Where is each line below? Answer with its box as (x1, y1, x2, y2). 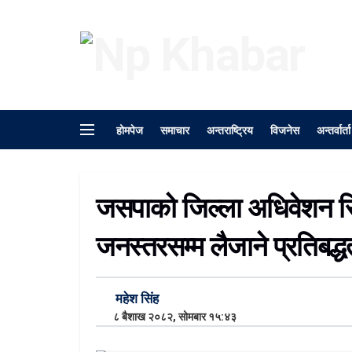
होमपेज (116, 121, 143, 137)
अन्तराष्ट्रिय (207, 121, 253, 137)
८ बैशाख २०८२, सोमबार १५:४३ (106, 310, 236, 323)
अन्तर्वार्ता (317, 121, 350, 137)
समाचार (160, 121, 189, 137)
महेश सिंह (115, 291, 159, 306)
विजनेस (270, 121, 299, 137)
